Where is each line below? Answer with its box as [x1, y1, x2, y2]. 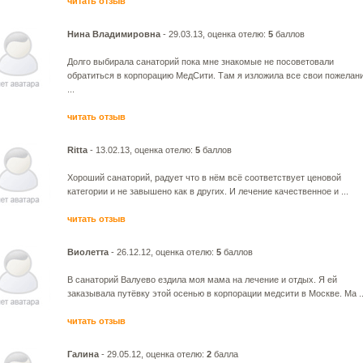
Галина [67, 349, 99, 359]
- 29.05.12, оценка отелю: [99, 349, 207, 359]
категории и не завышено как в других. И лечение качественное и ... [67, 186, 348, 196]
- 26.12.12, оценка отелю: [109, 247, 216, 257]
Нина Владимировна [67, 29, 160, 39]
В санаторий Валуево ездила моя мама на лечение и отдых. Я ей [67, 275, 337, 284]
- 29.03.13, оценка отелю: [160, 29, 268, 39]
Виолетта [67, 247, 109, 257]
